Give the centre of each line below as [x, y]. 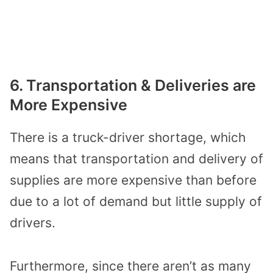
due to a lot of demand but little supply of [136, 201]
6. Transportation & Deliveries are [133, 85]
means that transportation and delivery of [136, 158]
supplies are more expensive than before [133, 180]
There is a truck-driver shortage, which [128, 137]
